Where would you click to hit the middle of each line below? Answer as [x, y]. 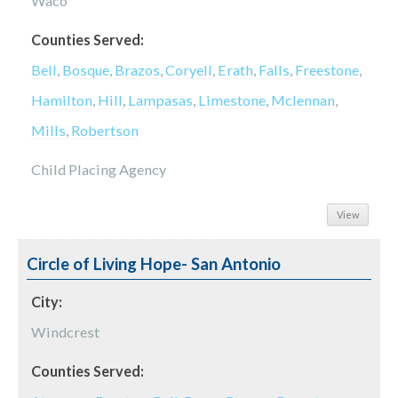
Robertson [105, 131]
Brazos [137, 70]
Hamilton [62, 100]
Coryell [189, 70]
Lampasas [160, 100]
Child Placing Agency [99, 170]
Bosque [86, 70]
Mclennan [303, 100]
